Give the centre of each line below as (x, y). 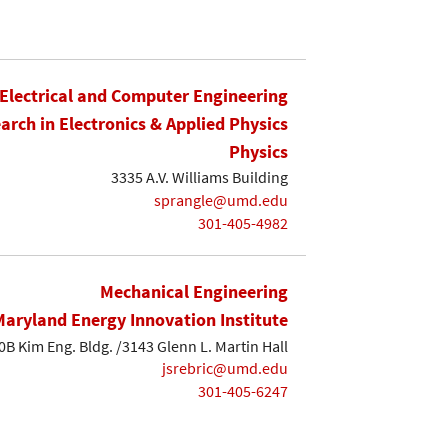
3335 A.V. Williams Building (199, 177)
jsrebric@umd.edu (225, 368)
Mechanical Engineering (194, 291)
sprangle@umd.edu (221, 199)
